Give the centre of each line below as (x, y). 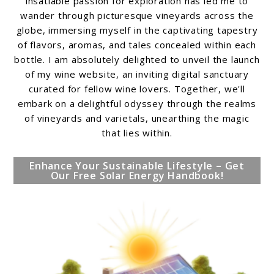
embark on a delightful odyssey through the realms (137, 103)
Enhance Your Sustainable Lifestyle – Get (137, 166)
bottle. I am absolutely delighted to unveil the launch (137, 59)
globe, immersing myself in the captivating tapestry (137, 30)
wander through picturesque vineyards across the (137, 15)
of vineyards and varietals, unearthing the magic (137, 118)
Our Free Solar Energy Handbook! (137, 176)
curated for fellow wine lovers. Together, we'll (137, 88)
